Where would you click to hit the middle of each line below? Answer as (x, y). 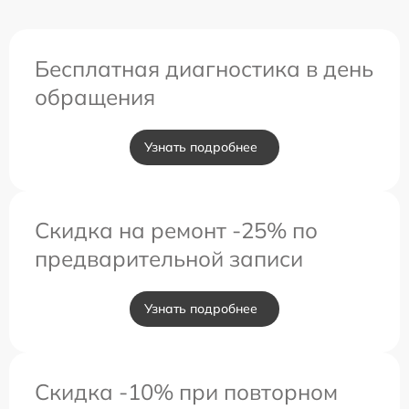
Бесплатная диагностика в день (204, 69)
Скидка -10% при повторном (186, 392)
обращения (95, 97)
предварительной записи (169, 259)
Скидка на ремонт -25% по (176, 231)
